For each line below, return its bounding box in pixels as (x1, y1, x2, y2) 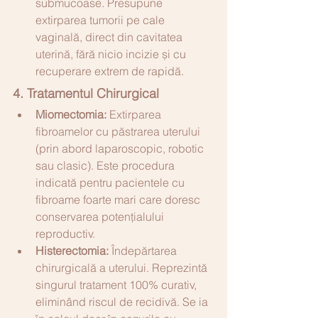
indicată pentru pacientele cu (35, 175, 187, 190)
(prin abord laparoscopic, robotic (35, 141, 207, 155)
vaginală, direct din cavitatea (35, 29, 185, 44)
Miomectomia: (35, 106, 106, 121)
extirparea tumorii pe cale (35, 12, 168, 27)
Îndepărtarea (109, 243, 180, 258)
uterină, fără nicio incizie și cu (35, 46, 189, 61)
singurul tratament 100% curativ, (35, 277, 199, 292)
